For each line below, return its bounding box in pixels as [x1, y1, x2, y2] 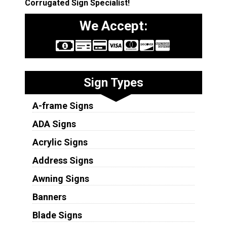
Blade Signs [32, 210, 82, 221]
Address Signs [32, 155, 93, 166]
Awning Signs [32, 173, 89, 184]
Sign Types [83, 75, 143, 90]
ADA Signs [32, 119, 76, 130]
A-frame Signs [32, 100, 93, 111]
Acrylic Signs [32, 137, 88, 148]
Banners [32, 192, 66, 203]
